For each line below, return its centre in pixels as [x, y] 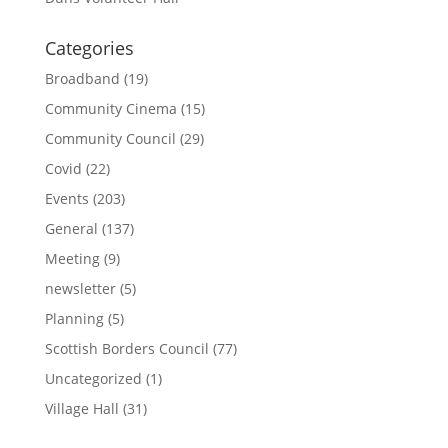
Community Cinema [110, 108]
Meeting [72, 258]
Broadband [82, 78]
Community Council [110, 138]
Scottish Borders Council [126, 348]
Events [66, 198]
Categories [89, 48]
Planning [74, 318]
